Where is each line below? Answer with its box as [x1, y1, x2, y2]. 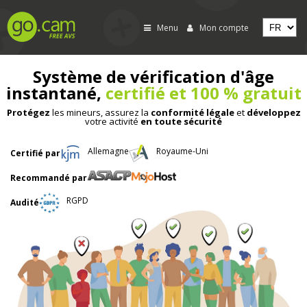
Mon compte [197, 22, 249, 34]
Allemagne [88, 145, 129, 157]
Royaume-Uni [156, 145, 208, 157]
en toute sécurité [140, 115, 222, 127]
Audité [10, 197, 39, 208]
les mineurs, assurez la [49, 106, 151, 119]
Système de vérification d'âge [33, 65, 274, 88]
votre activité [85, 115, 140, 127]
